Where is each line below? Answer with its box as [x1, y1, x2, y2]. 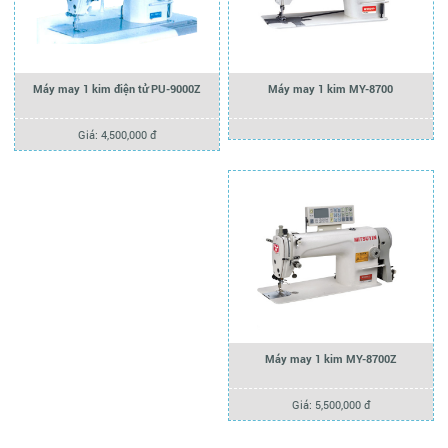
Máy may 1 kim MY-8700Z [265, 350, 397, 366]
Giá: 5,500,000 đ [291, 396, 370, 412]
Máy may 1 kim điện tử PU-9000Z [33, 81, 201, 97]
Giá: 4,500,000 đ [77, 127, 156, 143]
